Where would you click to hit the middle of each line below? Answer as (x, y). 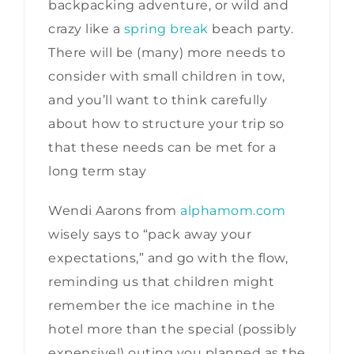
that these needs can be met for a (162, 148)
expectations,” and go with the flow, (168, 258)
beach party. (250, 29)
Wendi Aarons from (114, 211)
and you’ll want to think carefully (158, 100)
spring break (166, 29)
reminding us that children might (161, 282)
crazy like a (86, 29)
